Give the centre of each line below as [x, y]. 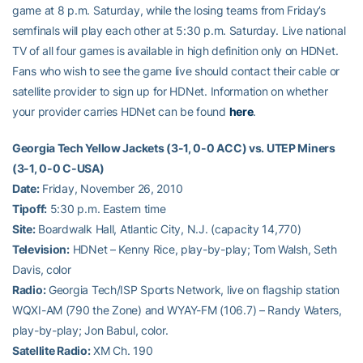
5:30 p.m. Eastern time [107, 209]
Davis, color [42, 269]
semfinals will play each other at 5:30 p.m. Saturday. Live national [179, 30]
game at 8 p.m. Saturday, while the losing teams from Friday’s [169, 10]
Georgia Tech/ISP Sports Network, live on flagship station [193, 290]
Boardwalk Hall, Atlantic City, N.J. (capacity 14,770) [168, 229]
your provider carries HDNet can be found [121, 111]
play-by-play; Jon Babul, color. [90, 330]
